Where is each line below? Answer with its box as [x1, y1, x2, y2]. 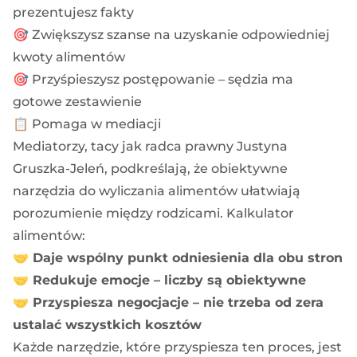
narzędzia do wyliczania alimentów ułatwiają [13, 182, 300, 198]
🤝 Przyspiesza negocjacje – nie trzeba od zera [13, 294, 324, 310]
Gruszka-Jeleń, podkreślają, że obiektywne [13, 160, 288, 176]
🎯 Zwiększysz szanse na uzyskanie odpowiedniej [13, 26, 330, 42]
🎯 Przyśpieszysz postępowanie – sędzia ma [13, 71, 293, 87]
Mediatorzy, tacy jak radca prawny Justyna [13, 138, 288, 154]
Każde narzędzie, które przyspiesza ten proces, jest [13, 339, 342, 355]
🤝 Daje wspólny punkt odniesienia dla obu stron [13, 249, 343, 265]
